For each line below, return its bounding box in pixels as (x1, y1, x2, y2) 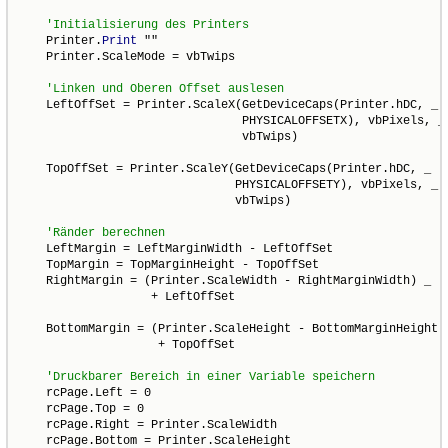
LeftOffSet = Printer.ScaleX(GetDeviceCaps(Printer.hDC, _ (18, 97, 439, 112)
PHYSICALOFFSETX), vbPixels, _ (18, 113, 446, 128)
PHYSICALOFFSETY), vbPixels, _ (18, 177, 439, 192)
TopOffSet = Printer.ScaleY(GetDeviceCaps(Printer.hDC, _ (18, 161, 432, 176)
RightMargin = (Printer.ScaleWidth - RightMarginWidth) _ (18, 273, 432, 288)
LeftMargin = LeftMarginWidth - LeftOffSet (18, 241, 334, 256)
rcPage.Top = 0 (18, 401, 145, 416)
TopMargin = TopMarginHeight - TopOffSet (18, 257, 320, 272)
